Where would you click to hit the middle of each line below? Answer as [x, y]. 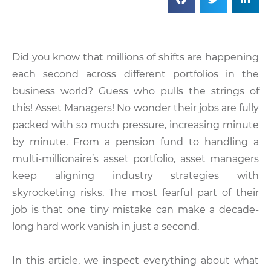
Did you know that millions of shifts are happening [135, 57]
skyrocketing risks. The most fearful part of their [135, 193]
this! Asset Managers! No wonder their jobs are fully [135, 108]
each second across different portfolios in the [135, 74]
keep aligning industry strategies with [135, 176]
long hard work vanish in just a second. [106, 227]
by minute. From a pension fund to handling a [135, 142]
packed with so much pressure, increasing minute [135, 125]
